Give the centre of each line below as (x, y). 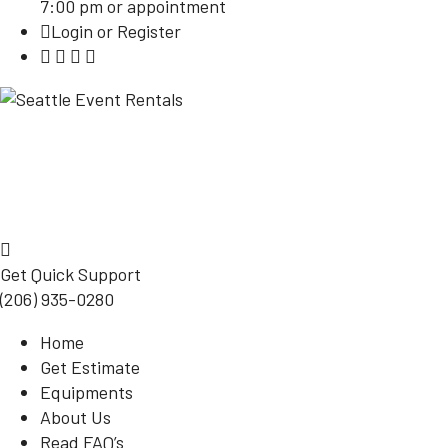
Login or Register (116, 31)
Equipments (86, 392)
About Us (75, 417)
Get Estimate (90, 367)
